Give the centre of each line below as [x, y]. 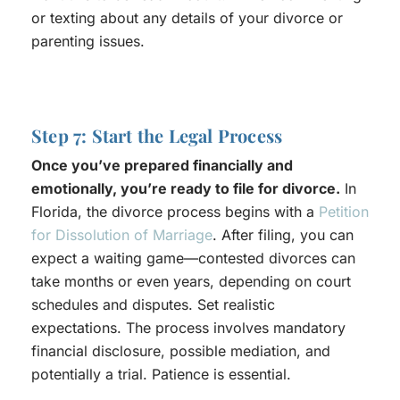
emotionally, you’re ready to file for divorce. [186, 189]
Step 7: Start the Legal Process [157, 136]
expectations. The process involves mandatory [188, 328]
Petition [344, 212]
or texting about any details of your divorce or [187, 18]
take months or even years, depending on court [191, 282]
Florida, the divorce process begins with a [175, 212]
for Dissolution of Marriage [122, 235]
